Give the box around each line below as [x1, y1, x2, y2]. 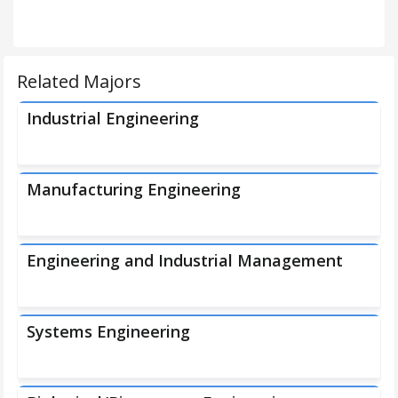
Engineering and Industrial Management [27, 250, 343, 271]
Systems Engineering [27, 321, 190, 342]
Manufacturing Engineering [27, 179, 241, 200]
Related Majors [17, 69, 141, 93]
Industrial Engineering [27, 107, 199, 129]
